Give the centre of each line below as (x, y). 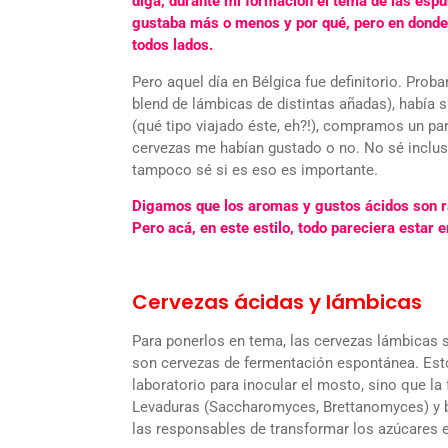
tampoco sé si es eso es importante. (255, 169)
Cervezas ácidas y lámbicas (277, 301)
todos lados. (172, 45)
